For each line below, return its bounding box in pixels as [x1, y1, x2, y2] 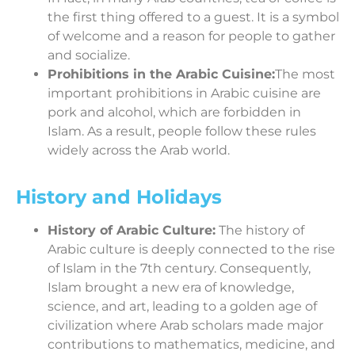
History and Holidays [16, 185, 222, 209]
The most [275, 67, 335, 82]
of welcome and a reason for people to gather [48, 29, 335, 44]
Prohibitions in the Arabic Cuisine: [48, 67, 275, 82]
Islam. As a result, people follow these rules [48, 124, 316, 139]
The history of [216, 223, 304, 239]
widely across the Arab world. [48, 143, 230, 158]
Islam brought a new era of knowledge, [48, 280, 294, 296]
